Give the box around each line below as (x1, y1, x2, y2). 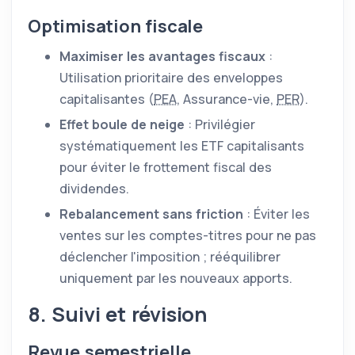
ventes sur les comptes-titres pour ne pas (59, 227, 316, 244)
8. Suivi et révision (28, 300, 208, 328)
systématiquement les (59, 137, 201, 155)
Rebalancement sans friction (59, 205, 243, 223)
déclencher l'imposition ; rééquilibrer (59, 248, 281, 265)
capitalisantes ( (59, 90, 154, 108)
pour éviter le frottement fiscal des (59, 158, 272, 176)
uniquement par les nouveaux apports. (59, 269, 292, 287)
